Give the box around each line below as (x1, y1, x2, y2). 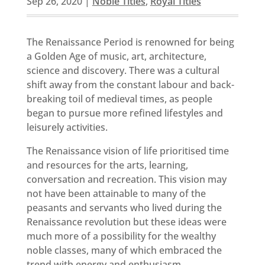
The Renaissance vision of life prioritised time (26, 144, 229, 157)
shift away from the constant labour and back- (26, 77, 234, 91)
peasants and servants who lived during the (26, 201, 222, 214)
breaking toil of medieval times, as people (26, 92, 212, 105)
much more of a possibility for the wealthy (26, 229, 216, 243)
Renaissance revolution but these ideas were (26, 215, 227, 228)
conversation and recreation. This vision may (26, 172, 227, 186)
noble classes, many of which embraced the (26, 243, 222, 257)
